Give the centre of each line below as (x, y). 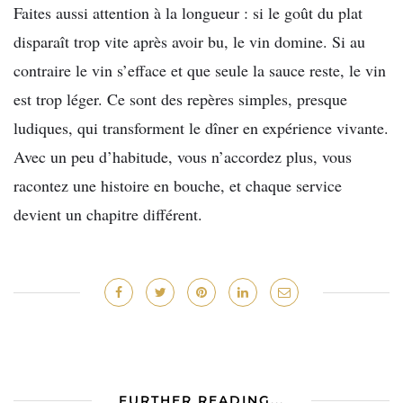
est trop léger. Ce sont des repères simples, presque (180, 99)
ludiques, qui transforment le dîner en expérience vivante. (201, 128)
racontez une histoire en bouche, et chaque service (178, 186)
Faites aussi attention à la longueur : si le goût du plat (188, 13)
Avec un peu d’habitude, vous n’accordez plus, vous (183, 157)
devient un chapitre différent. (108, 215)
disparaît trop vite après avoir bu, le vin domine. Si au (189, 42)
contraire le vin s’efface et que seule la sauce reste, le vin (200, 71)
